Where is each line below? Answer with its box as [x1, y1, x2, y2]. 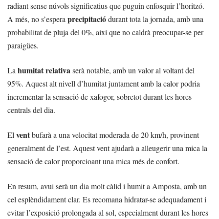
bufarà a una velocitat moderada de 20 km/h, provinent [30, 130, 199, 140]
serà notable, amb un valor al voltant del [70, 65, 195, 76]
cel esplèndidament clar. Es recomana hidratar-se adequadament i [7, 194, 206, 205]
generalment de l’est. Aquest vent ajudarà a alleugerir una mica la [7, 143, 207, 153]
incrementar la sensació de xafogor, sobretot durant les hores [7, 91, 192, 102]
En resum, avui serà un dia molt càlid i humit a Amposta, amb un [7, 181, 207, 192]
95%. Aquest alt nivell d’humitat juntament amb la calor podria [7, 78, 200, 89]
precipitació [67, 13, 106, 25]
